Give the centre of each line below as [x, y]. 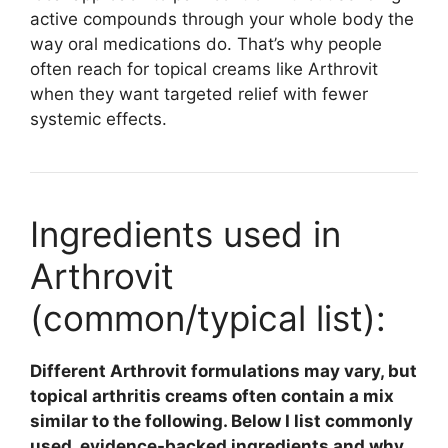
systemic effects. [98, 119]
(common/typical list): [208, 318]
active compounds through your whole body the [222, 19]
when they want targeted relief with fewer [199, 94]
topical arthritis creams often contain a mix [212, 396]
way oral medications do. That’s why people [206, 44]
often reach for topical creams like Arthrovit [204, 69]
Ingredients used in [185, 234]
